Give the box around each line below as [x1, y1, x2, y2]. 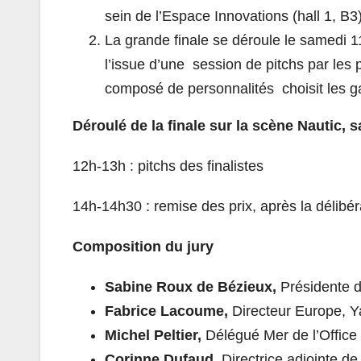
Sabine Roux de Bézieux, [105, 278, 280, 295]
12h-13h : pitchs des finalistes [73, 157, 268, 174]
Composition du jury [73, 238, 222, 255]
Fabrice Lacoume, [105, 302, 232, 319]
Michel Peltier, [105, 326, 205, 343]
